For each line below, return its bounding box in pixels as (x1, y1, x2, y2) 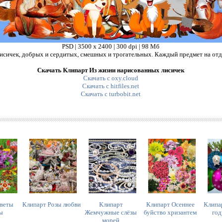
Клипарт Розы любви (22, 201, 81, 208)
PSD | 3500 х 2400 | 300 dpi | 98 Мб (62, 43, 160, 50)
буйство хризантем (144, 209, 197, 216)
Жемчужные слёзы (85, 209, 137, 216)
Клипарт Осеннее (146, 201, 195, 208)
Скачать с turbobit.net (81, 90, 141, 98)
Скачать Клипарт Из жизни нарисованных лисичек (37, 66, 185, 74)
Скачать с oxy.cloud (83, 74, 139, 82)
